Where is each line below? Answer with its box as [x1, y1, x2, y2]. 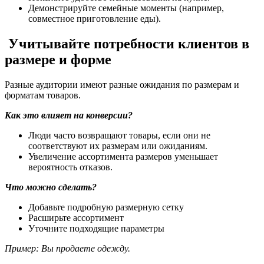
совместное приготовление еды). [28, 13, 161, 24]
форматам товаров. [5, 90, 81, 100]
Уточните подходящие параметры [28, 223, 164, 233]
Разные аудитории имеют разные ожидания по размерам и [5, 79, 239, 90]
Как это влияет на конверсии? [5, 110, 133, 120]
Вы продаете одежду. [41, 243, 130, 253]
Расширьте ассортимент [28, 212, 124, 223]
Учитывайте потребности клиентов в [5, 35, 249, 51]
